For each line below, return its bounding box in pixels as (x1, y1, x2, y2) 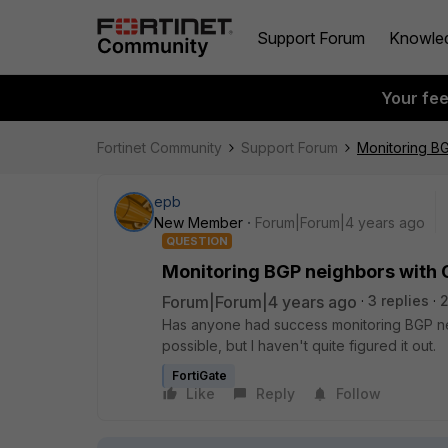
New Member (154, 214, 243, 231)
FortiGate (172, 368, 227, 383)
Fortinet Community (97, 139, 222, 156)
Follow (336, 385, 381, 402)
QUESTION (166, 234, 228, 248)
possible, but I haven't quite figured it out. (162, 337, 440, 354)
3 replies (368, 292, 429, 309)
